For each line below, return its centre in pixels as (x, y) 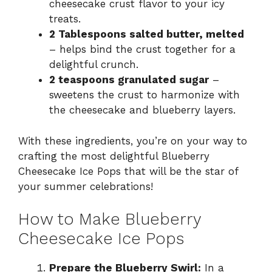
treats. (65, 19)
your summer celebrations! (86, 186)
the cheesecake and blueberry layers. (142, 110)
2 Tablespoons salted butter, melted (147, 34)
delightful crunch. (94, 65)
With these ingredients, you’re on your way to (133, 141)
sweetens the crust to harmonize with (144, 95)
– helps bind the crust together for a (142, 49)
